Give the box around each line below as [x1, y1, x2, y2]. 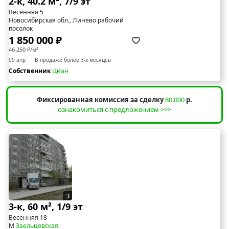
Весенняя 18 [9, 213, 47, 222]
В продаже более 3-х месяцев [35, 56, 111, 63]
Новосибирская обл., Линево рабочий [9, 15, 124, 25]
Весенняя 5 [9, 7, 43, 16]
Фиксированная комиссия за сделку [37, 95, 164, 104]
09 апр [9, 56, 26, 63]
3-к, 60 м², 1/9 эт [9, 200, 83, 213]
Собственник [9, 66, 52, 75]
